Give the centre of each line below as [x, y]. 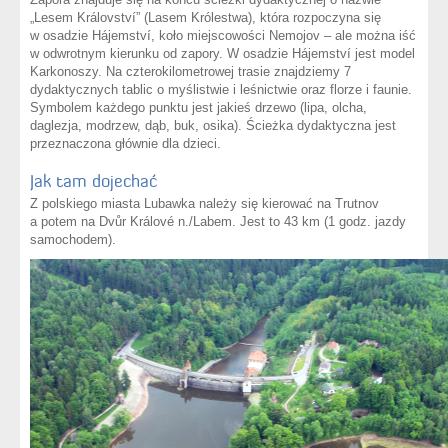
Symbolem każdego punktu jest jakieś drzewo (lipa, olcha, [198, 107]
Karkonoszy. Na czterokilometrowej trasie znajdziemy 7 [190, 71]
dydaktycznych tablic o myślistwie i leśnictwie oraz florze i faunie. [221, 89]
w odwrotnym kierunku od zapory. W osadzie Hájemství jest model [222, 53]
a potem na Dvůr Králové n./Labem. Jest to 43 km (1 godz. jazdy [218, 221]
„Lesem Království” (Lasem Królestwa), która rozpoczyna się [205, 17]
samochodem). [73, 239]
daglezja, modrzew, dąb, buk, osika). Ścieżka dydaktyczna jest [213, 125]
